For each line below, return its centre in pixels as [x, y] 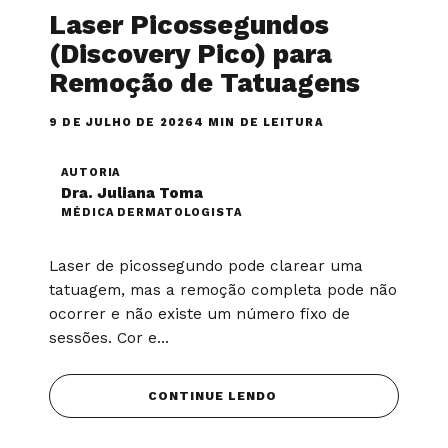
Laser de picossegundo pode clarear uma [206, 265]
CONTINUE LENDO [212, 395]
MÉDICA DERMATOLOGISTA [151, 212]
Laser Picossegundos [189, 24]
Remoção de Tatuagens [205, 82]
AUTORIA [91, 172]
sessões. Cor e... [109, 337]
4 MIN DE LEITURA [259, 122]
